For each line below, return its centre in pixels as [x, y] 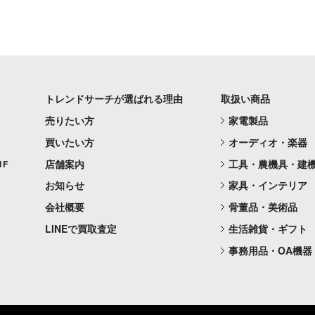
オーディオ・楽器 [268, 142]
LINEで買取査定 [81, 228]
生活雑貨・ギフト [268, 228]
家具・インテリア [268, 185]
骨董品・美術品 [263, 207]
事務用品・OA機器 [270, 250]
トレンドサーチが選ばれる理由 [114, 99]
